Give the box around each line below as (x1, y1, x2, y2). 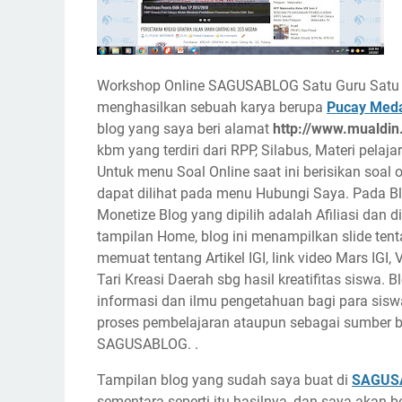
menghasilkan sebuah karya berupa (97, 99, 327, 116)
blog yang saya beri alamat (97, 120, 273, 137)
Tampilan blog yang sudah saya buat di (97, 371, 352, 389)
